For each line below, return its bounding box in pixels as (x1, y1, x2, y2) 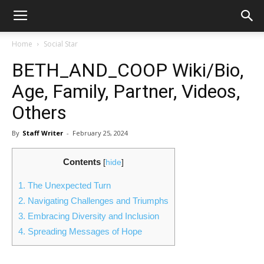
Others (12, 101, 67, 124)
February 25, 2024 (72, 128, 128, 137)
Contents (63, 157, 101, 167)
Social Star (44, 39, 78, 49)
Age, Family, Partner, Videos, (12, 80, 240, 103)
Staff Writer (22, 128, 63, 137)
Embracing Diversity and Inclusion (25, 211, 159, 222)
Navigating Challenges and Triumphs (25, 196, 169, 206)
